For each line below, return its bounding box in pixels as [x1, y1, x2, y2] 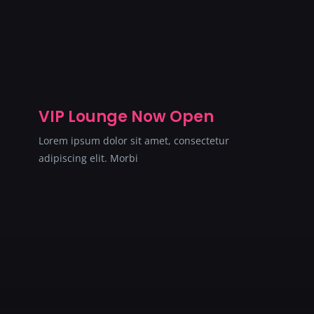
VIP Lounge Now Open [39, 105, 214, 128]
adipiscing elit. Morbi [39, 151, 138, 165]
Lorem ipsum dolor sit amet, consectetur [39, 133, 229, 147]
